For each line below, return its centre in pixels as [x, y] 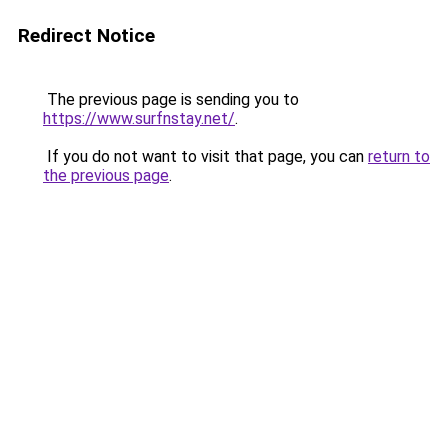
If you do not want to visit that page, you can [205, 156]
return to [399, 156]
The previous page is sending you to [171, 99]
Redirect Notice [86, 35]
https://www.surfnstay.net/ [139, 118]
